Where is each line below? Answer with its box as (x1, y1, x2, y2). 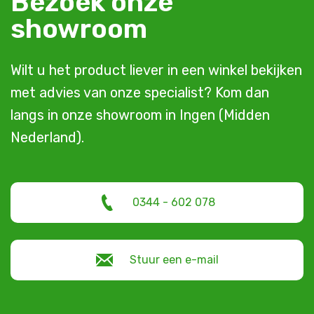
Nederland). (11, 129, 84, 146)
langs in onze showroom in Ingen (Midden (11, 107, 270, 124)
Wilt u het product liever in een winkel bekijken (11, 62, 302, 79)
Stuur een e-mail (129, 253, 219, 267)
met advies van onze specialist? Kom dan (11, 84, 269, 102)
